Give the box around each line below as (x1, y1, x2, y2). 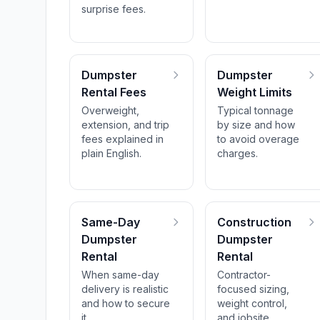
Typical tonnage (217, 104, 294, 116)
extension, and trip (81, 119, 169, 131)
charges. (217, 147, 259, 159)
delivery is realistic (81, 283, 169, 295)
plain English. (81, 147, 141, 159)
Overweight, (81, 104, 139, 116)
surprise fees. (81, 3, 146, 15)
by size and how (217, 119, 296, 131)
